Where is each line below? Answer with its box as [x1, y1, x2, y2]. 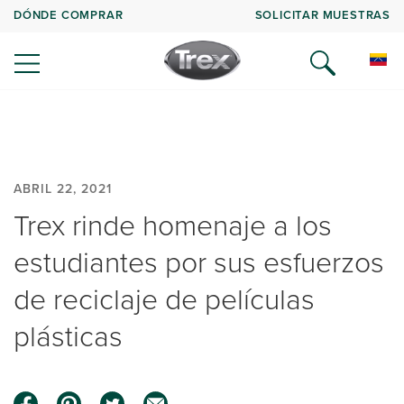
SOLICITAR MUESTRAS [254, 5, 390, 23]
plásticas [14, 315, 123, 355]
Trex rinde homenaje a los [14, 204, 332, 244]
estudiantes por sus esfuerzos [14, 241, 384, 281]
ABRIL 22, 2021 [14, 179, 112, 197]
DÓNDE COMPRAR [14, 5, 124, 23]
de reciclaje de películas [14, 278, 315, 318]
